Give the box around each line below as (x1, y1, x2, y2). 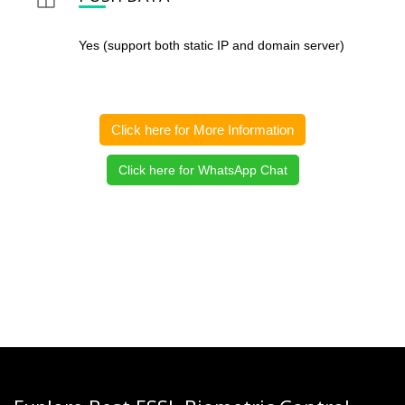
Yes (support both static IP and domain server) (79, 38, 344, 53)
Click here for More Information (111, 122, 294, 138)
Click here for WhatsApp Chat (118, 163, 287, 178)
